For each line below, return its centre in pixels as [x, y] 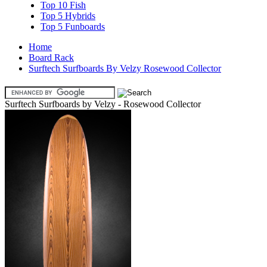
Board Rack [51, 58]
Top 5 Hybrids [68, 16]
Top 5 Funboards [73, 27]
